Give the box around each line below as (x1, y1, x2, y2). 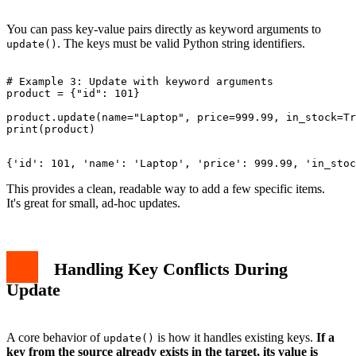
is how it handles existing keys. (154, 331, 316, 345)
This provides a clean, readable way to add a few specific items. (6, 181, 325, 195)
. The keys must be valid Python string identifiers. (57, 36, 305, 50)
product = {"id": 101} (6, 87, 140, 99)
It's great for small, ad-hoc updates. (6, 195, 180, 210)
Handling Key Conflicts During (54, 258, 288, 279)
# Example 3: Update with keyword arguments (6, 75, 273, 87)
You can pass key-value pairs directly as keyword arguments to (6, 21, 321, 36)
